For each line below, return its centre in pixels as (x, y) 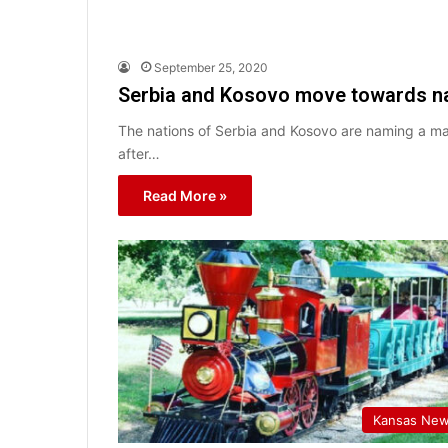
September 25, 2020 (211, 67)
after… (139, 153)
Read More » (185, 195)
